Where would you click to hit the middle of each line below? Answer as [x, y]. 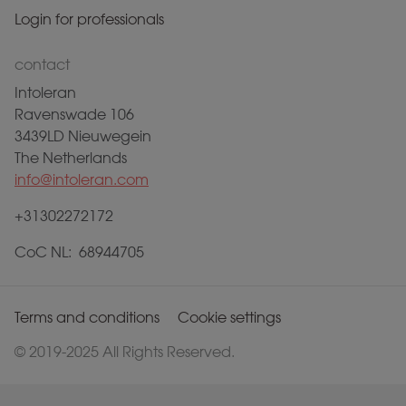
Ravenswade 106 [74, 114]
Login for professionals [89, 19]
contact [42, 64]
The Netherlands [71, 158]
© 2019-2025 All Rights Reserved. [125, 352]
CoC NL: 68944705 [79, 252]
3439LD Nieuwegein [83, 136]
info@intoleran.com [82, 179]
